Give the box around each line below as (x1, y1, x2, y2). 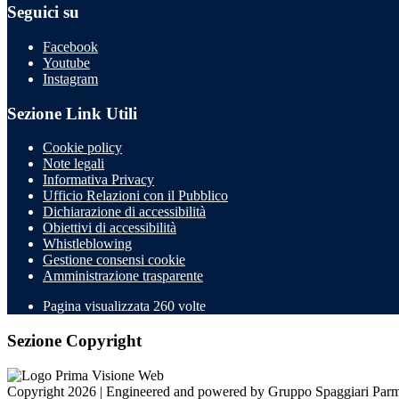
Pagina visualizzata (43, 298, 153, 314)
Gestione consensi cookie (43, 252, 185, 268)
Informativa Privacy (43, 172, 154, 188)
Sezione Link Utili (7, 103, 137, 123)
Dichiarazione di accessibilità (43, 204, 206, 220)
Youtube (43, 55, 90, 70)
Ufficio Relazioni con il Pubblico (43, 188, 228, 204)
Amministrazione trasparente (43, 268, 203, 284)
